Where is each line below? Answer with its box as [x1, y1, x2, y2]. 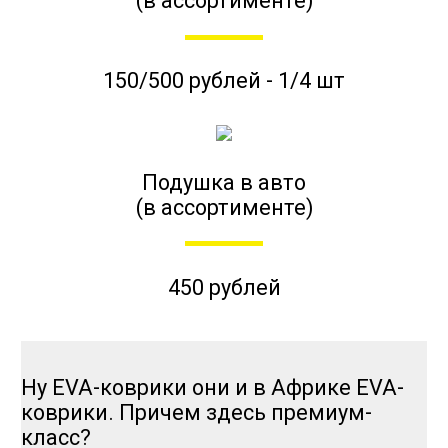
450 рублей [167, 274, 281, 300]
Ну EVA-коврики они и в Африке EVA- [20, 375, 404, 401]
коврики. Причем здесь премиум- [20, 400, 372, 426]
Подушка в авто [142, 169, 306, 195]
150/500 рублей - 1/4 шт [103, 68, 345, 94]
